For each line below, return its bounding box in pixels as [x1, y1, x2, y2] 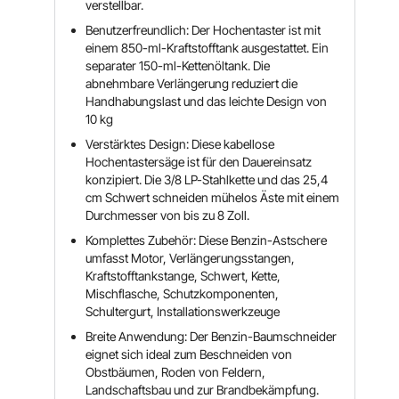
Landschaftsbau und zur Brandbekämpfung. [85, 382, 320, 397]
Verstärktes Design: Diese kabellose [85, 136, 275, 151]
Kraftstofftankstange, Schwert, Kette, [85, 268, 281, 283]
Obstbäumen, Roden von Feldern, [85, 364, 266, 379]
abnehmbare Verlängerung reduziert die [85, 76, 298, 91]
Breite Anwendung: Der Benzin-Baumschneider [85, 329, 338, 344]
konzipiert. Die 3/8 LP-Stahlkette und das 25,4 [85, 172, 329, 187]
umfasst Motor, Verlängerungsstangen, [85, 250, 296, 265]
